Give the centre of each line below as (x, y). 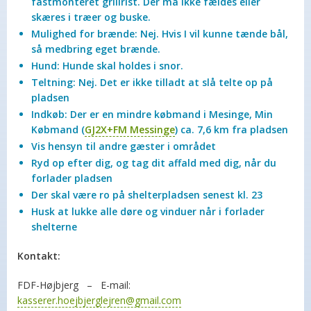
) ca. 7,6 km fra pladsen (232, 129)
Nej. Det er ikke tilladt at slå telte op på (174, 82)
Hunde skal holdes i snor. (121, 66)
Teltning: (53, 82)
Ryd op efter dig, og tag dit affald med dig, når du (154, 163)
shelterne (54, 227)
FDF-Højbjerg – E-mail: (74, 285)
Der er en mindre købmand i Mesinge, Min (171, 114)
